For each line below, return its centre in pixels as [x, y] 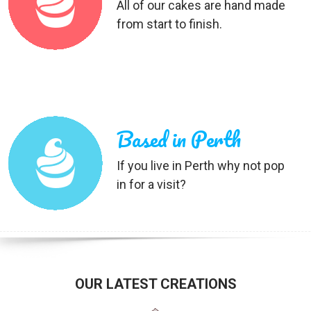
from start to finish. [169, 24]
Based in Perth [178, 139]
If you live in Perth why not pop [200, 166]
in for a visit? [151, 184]
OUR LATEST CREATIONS [155, 284]
